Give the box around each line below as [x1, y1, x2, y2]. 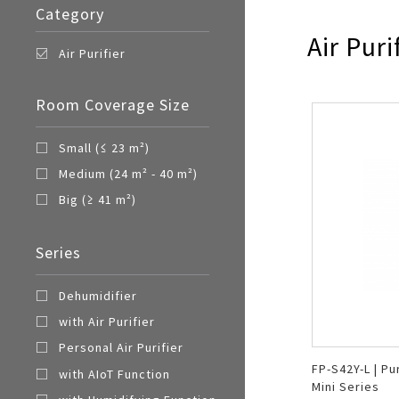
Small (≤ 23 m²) [59, 139, 150, 156]
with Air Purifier [59, 313, 155, 330]
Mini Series [312, 378, 379, 395]
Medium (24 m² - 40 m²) [59, 166, 198, 183]
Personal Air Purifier [59, 339, 183, 356]
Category [36, 3, 104, 24]
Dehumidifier [59, 288, 137, 305]
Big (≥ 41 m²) [59, 191, 136, 208]
